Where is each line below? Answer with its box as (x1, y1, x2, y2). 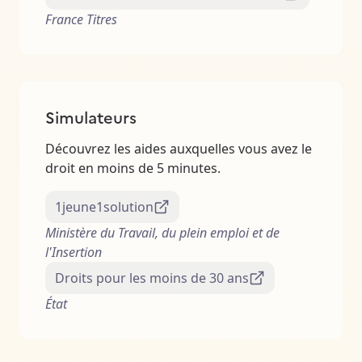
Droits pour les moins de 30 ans (55, 269, 249, 288)
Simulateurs (45, 105, 137, 128)
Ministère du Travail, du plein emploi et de (45, 224, 280, 242)
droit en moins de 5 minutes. (45, 159, 221, 178)
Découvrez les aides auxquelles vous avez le (45, 140, 312, 158)
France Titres (45, 11, 117, 29)
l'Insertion (45, 243, 102, 262)
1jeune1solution (55, 198, 154, 217)
